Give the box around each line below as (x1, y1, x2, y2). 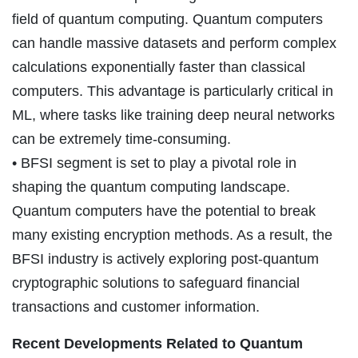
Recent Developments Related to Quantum (12, 335, 303, 352)
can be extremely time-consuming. (12, 130, 231, 147)
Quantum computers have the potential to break (12, 202, 316, 219)
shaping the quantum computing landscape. (12, 178, 290, 195)
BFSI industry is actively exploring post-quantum (12, 250, 319, 267)
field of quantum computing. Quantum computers (12, 10, 323, 27)
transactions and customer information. (12, 298, 260, 315)
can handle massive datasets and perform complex (12, 34, 336, 51)
